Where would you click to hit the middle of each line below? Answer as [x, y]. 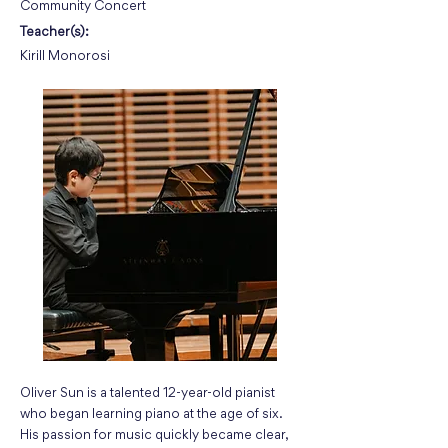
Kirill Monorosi [65, 57]
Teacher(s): [54, 33]
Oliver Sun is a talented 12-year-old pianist [147, 394]
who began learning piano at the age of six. [151, 415]
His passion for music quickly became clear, [154, 436]
